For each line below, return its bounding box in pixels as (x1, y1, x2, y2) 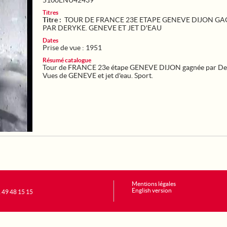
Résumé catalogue (43, 57, 91, 63)
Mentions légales (132, 180, 176, 187)
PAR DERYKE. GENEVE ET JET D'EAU (43, 24, 162, 32)
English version (132, 187, 172, 194)
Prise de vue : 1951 (43, 44, 102, 52)
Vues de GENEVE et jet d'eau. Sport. (43, 71, 153, 80)
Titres (43, 9, 58, 16)
